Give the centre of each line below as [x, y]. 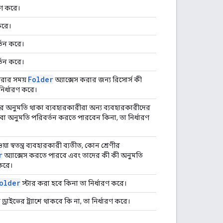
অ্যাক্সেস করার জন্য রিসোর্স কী [98, 79]
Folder [41, 79]
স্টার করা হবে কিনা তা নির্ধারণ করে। [73, 183]
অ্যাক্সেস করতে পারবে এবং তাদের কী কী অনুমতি [73, 155]
